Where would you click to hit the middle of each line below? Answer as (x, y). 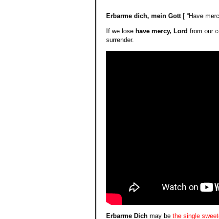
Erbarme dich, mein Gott (143, 16)
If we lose (120, 31)
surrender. (120, 40)
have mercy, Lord (161, 31)
